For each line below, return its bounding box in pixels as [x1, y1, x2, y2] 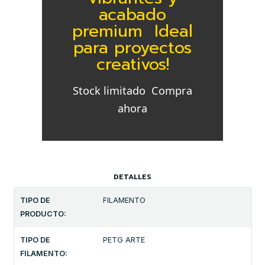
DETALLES [114, 172, 151, 183]
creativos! [96, 51, 169, 77]
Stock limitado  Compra [73, 83, 192, 98]
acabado [99, 1, 166, 27]
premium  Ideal [72, 18, 193, 44]
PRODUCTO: [20, 209, 66, 219]
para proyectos [73, 34, 192, 60]
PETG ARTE [103, 235, 146, 245]
